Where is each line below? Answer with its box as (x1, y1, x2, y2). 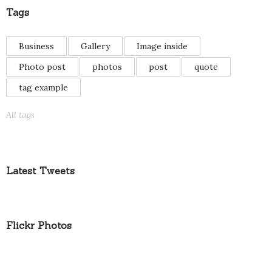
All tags (6, 109, 35, 121)
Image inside (137, 41, 188, 52)
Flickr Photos (6, 219, 72, 232)
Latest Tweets (6, 165, 75, 177)
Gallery (81, 41, 110, 52)
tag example (19, 82, 68, 93)
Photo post (19, 61, 66, 73)
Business (19, 41, 54, 52)
